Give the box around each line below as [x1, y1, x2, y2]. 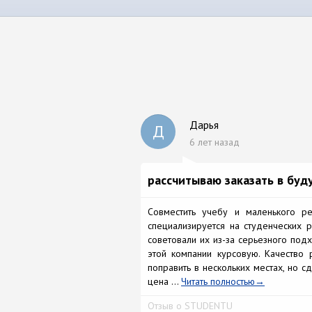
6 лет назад [189, 136, 242, 148]
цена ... [148, 275, 181, 288]
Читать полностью [181, 275, 255, 288]
